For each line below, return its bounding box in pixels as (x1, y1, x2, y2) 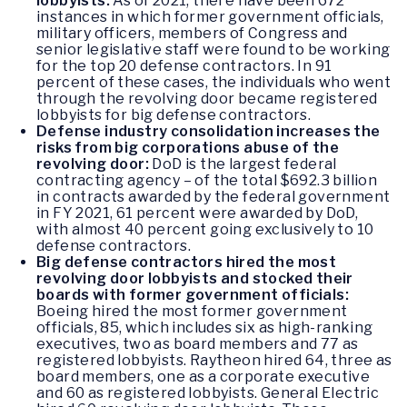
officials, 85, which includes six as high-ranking (36, 318, 373, 336)
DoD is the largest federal (149, 154, 337, 173)
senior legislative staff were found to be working (36, 40, 391, 58)
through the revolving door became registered (36, 89, 378, 107)
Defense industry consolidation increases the (36, 122, 381, 140)
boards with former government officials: (36, 285, 349, 303)
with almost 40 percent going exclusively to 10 (36, 220, 374, 238)
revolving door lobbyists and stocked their (36, 269, 353, 287)
